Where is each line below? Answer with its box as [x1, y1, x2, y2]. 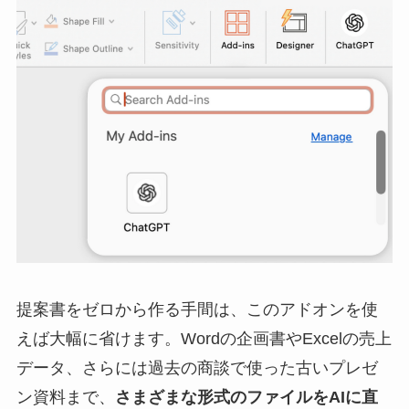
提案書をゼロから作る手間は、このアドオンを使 [16, 300, 378, 320]
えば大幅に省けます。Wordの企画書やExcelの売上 [16, 330, 392, 349]
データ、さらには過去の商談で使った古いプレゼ [16, 359, 378, 378]
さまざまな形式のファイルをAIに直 [114, 388, 378, 407]
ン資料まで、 [16, 388, 115, 407]
